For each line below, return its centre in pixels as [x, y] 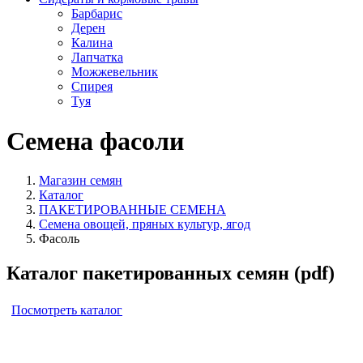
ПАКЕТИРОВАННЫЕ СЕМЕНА [132, 210]
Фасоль [59, 239]
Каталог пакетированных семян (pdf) [171, 273]
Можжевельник [115, 72]
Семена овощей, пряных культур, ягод [145, 224]
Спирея [92, 87]
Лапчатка [97, 58]
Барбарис [97, 14]
